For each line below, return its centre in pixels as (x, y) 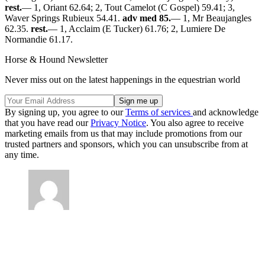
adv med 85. (147, 18)
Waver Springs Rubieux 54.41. (64, 18)
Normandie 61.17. (39, 39)
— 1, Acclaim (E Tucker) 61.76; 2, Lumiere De (137, 28)
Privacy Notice (118, 122)
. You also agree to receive (195, 122)
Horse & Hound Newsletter (56, 59)
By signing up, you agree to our (65, 112)
